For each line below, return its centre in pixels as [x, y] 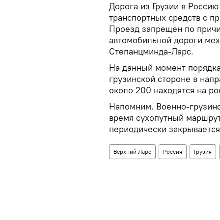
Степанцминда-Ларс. [151, 51]
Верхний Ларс [132, 151]
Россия [173, 151]
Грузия [203, 151]
